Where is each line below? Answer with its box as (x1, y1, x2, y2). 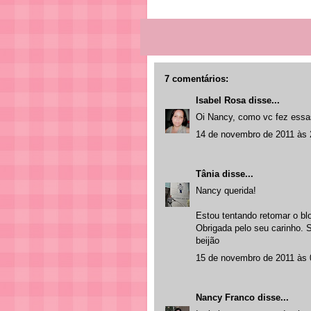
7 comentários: (165, 73, 228, 84)
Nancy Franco (196, 292, 255, 303)
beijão (196, 235, 219, 246)
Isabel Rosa (196, 94, 246, 106)
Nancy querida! (196, 185, 256, 196)
